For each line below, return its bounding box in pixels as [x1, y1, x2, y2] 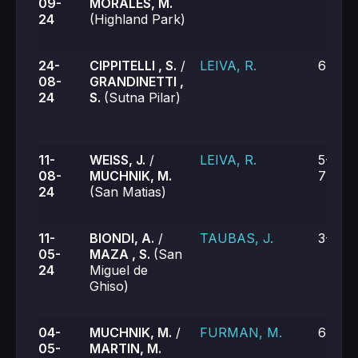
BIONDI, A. [89, 230, 154, 246]
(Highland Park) [89, 11, 185, 27]
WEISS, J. [89, 152, 145, 168]
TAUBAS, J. [200, 230, 273, 246]
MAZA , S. [89, 246, 153, 262]
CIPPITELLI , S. [89, 58, 177, 74]
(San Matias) [89, 184, 166, 200]
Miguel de [89, 262, 148, 278]
